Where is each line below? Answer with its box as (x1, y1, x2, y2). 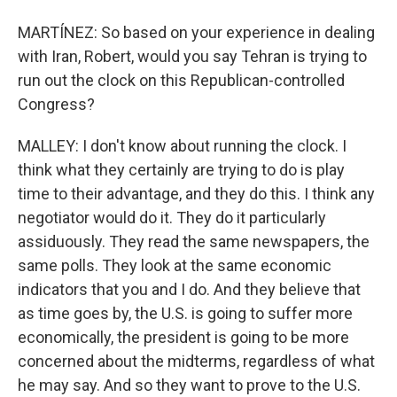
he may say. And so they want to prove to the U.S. (18, 376, 361, 394)
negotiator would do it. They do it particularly (18, 208, 326, 227)
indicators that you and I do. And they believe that (18, 280, 361, 299)
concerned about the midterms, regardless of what (18, 352, 375, 370)
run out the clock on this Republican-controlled (18, 71, 345, 90)
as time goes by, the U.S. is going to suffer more (18, 304, 353, 323)
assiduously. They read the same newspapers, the (18, 232, 370, 251)
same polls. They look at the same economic (18, 256, 331, 275)
